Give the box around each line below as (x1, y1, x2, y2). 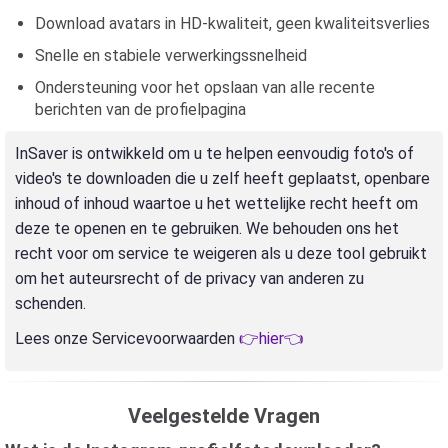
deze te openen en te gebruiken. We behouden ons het (15, 219, 399, 238)
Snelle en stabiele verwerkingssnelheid (35, 46, 307, 65)
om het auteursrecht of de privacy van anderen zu (15, 269, 364, 288)
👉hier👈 (239, 329, 304, 348)
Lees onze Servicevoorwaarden (15, 329, 239, 348)
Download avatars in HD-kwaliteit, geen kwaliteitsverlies (35, 14, 430, 33)
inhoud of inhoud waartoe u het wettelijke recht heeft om (15, 194, 418, 213)
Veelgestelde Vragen (128, 404, 320, 428)
